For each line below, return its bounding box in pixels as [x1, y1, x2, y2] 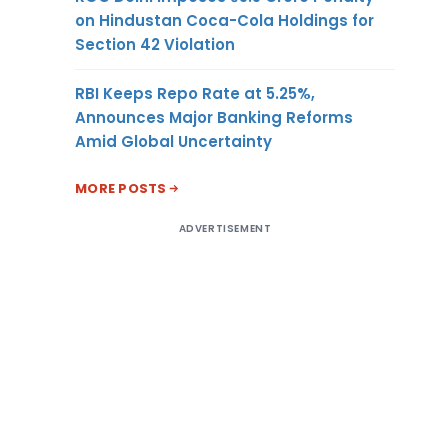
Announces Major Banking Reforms [75, 106, 353, 128]
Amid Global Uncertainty [75, 130, 272, 152]
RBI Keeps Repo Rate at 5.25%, [75, 82, 315, 104]
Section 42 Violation [75, 33, 235, 55]
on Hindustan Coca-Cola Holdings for [75, 9, 374, 31]
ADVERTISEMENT [178, 220, 272, 236]
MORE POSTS [75, 178, 167, 198]
